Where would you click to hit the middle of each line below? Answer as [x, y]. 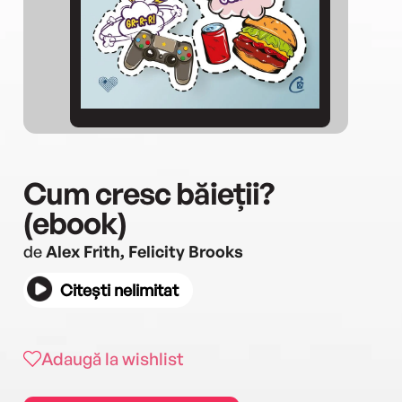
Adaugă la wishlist [113, 358]
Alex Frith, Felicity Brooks [144, 251]
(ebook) [75, 222]
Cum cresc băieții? [149, 192]
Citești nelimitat [119, 289]
